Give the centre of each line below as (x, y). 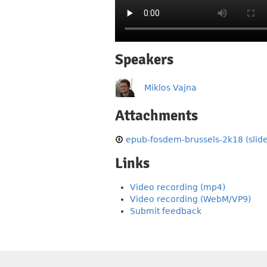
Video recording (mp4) (178, 187)
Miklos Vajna (170, 88)
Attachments (156, 116)
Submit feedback (166, 211)
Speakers (144, 60)
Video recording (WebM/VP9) (190, 199)
